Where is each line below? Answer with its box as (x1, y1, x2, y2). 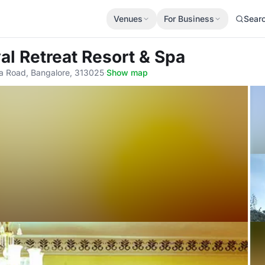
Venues (114, 13, 143, 24)
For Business (164, 13, 214, 24)
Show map (106, 67, 148, 77)
